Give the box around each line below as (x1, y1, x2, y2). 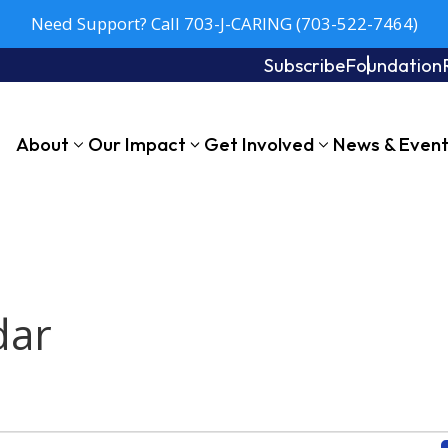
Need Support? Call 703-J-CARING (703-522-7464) (30, 12, 418, 36)
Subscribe (264, 53, 346, 78)
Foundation (345, 53, 443, 78)
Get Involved (204, 132, 315, 157)
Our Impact (87, 132, 186, 157)
